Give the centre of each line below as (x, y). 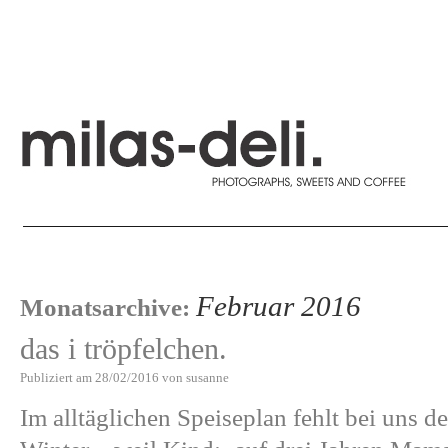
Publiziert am (56, 377)
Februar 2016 (278, 306)
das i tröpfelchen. (123, 349)
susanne (207, 377)
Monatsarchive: (108, 307)
